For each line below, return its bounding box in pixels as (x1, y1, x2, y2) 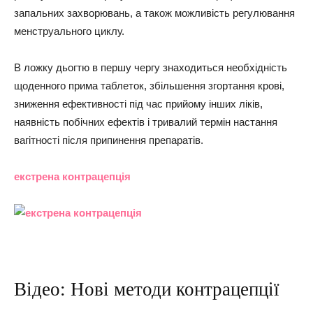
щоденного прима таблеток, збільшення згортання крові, (14, 80, 284, 92)
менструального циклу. (14, 25, 124, 37)
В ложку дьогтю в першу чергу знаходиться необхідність (14, 61, 287, 73)
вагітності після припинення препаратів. (14, 134, 203, 146)
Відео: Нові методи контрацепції (14, 279, 279, 300)
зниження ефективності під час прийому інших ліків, (14, 98, 263, 110)
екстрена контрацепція (14, 170, 131, 182)
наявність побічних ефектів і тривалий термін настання (14, 116, 277, 128)
